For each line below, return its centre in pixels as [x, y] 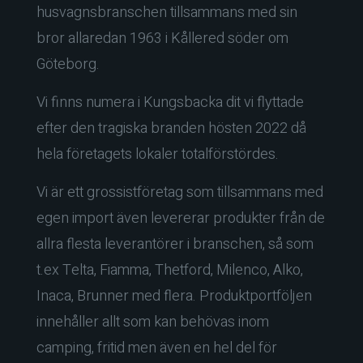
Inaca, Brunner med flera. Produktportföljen [174, 296]
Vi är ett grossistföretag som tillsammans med [180, 192]
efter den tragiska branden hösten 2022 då [171, 128]
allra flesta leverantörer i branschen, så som [175, 244]
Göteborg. [68, 64]
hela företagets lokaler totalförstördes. [158, 154]
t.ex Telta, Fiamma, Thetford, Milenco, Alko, [170, 270]
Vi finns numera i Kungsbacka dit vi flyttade [170, 102]
